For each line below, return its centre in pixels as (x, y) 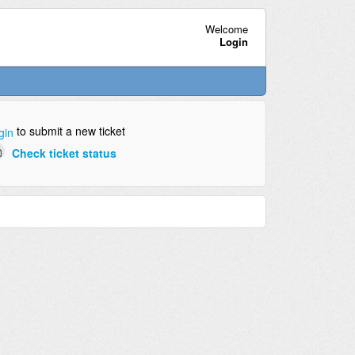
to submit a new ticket (69, 131)
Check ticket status (64, 153)
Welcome (226, 29)
